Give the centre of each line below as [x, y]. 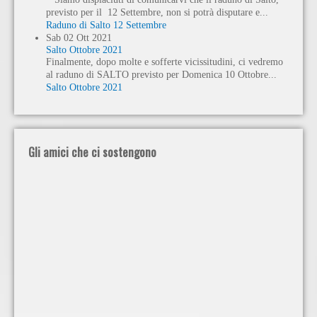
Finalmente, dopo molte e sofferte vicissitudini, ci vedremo [165, 62]
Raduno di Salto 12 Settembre [106, 25]
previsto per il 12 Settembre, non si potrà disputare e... [157, 12]
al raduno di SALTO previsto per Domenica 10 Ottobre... [161, 74]
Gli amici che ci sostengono [92, 151]
